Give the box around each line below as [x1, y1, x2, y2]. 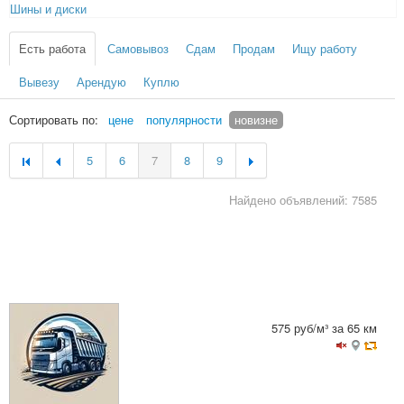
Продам [233, 40, 275, 57]
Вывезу [19, 73, 60, 90]
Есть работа [19, 40, 86, 57]
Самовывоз [107, 40, 169, 57]
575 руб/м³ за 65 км [271, 319, 377, 336]
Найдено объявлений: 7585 [229, 191, 377, 208]
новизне [234, 111, 278, 128]
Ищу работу [292, 40, 357, 57]
